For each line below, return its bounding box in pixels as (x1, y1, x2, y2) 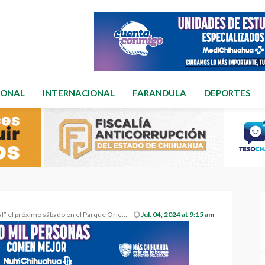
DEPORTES (204, 88, 250, 98)
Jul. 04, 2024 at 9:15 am (141, 210, 215, 219)
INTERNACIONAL (43, 88, 115, 98)
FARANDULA (132, 88, 186, 98)
